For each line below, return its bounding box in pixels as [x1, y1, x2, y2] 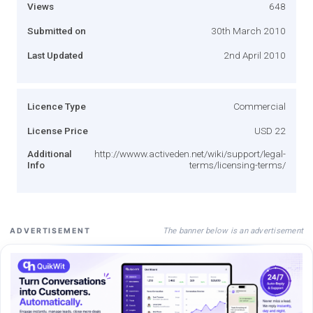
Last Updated [27, 49, 83, 61]
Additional [27, 147, 72, 159]
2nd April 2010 [224, 49, 286, 61]
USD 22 [254, 124, 286, 136]
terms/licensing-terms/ [189, 159, 286, 170]
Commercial [233, 100, 286, 112]
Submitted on [27, 24, 86, 36]
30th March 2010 [211, 24, 286, 36]
